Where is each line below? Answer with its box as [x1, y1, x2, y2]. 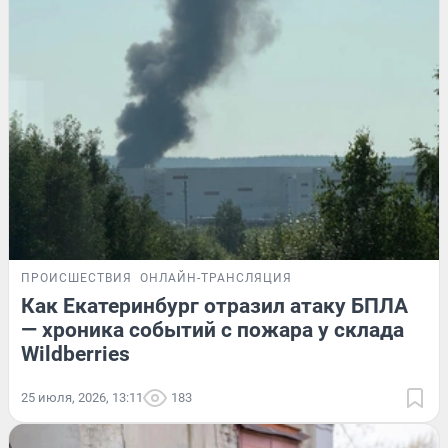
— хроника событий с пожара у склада [21, 318, 404, 343]
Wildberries [21, 342, 130, 367]
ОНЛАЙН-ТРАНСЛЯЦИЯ [140, 271, 292, 286]
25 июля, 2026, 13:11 [21, 390, 143, 406]
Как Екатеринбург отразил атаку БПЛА [21, 294, 408, 319]
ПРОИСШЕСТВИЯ [21, 271, 132, 286]
